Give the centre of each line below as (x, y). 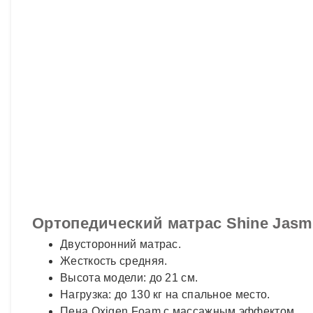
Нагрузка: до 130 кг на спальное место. (165, 294)
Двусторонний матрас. (121, 244)
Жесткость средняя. (114, 261)
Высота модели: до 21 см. (129, 277)
